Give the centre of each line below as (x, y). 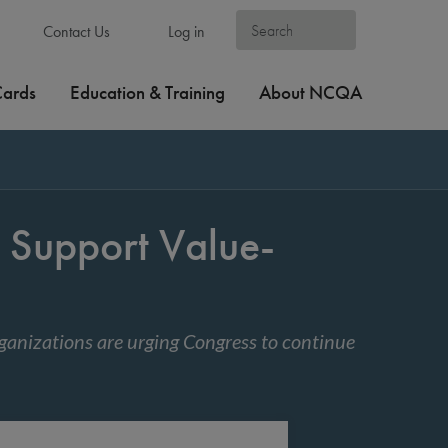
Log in (184, 31)
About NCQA (310, 92)
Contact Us (74, 31)
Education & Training (147, 92)
